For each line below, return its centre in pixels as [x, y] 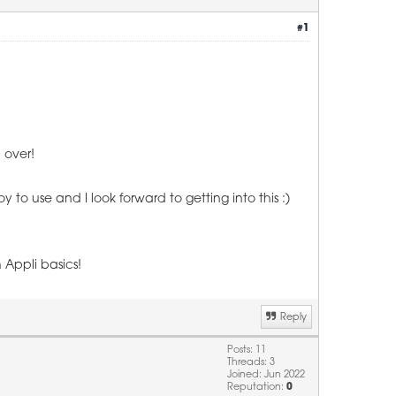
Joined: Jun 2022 [266, 375]
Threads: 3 [251, 363]
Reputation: [257, 388]
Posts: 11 [247, 350]
